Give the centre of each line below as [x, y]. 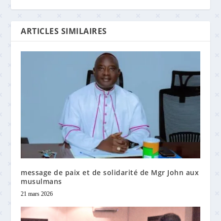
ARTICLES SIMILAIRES [64, 31]
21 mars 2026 [37, 194]
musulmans [41, 182]
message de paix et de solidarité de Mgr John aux [110, 173]
